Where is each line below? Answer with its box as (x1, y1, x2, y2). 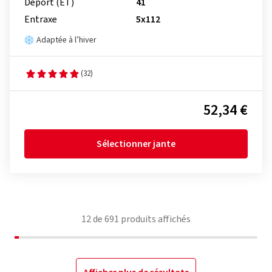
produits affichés (119, 212, 191, 226)
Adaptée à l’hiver (36, 34, 97, 46)
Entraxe (24, 13, 57, 26)
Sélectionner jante (97, 137, 175, 151)
